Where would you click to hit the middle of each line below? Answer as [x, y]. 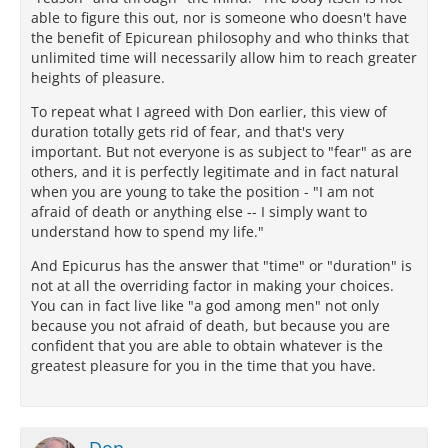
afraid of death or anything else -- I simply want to [199, 212]
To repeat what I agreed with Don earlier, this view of [209, 112]
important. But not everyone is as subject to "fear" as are [221, 152]
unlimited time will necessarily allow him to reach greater [224, 58]
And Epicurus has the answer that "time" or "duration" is [221, 266]
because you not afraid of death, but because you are [210, 326]
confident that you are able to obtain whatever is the [207, 346]
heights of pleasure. [98, 78]
